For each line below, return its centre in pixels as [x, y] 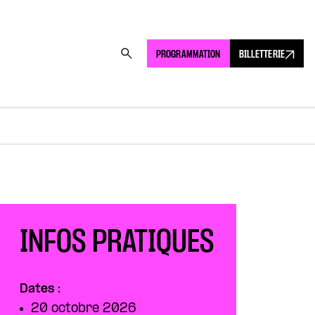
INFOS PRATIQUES [116, 243]
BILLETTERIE [262, 54]
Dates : [40, 289]
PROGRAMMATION [188, 54]
